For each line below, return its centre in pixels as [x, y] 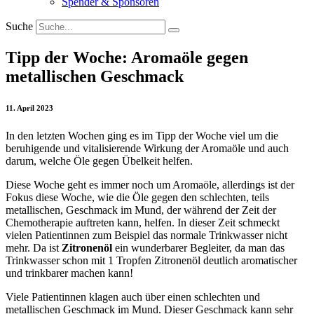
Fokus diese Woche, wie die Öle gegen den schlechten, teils [137, 197]
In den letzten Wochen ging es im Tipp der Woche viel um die [142, 135]
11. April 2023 [29, 108]
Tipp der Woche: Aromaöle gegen [127, 57]
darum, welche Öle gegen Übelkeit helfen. [99, 161]
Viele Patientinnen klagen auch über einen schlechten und [133, 296]
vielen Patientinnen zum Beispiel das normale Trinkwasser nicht [146, 235]
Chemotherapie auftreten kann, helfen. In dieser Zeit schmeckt [143, 222]
